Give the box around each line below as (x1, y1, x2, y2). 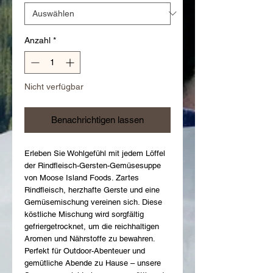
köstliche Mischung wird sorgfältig (24, 209, 144, 219)
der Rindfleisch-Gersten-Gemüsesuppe (24, 160, 161, 170)
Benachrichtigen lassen (51, 114, 144, 125)
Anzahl (24, 35, 51, 45)
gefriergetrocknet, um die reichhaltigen (24, 221, 159, 231)
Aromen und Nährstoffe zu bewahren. (24, 233, 155, 243)
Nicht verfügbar (24, 81, 83, 91)
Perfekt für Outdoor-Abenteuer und (24, 246, 145, 255)
